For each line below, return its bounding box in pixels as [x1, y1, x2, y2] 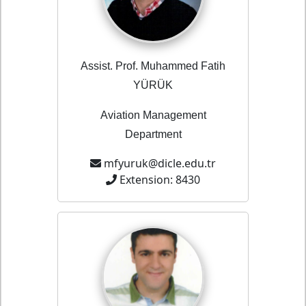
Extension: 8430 [120, 172, 200, 188]
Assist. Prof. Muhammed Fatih [81, 60, 225, 72]
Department [124, 128, 182, 141]
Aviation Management [100, 109, 206, 122]
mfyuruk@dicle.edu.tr [104, 156, 216, 171]
